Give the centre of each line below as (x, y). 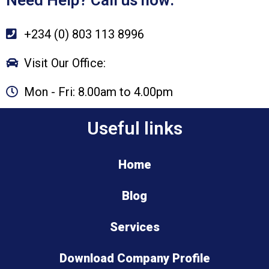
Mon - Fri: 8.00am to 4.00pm (98, 92)
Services (134, 227)
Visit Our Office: (65, 63)
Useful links (134, 128)
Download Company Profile (134, 258)
